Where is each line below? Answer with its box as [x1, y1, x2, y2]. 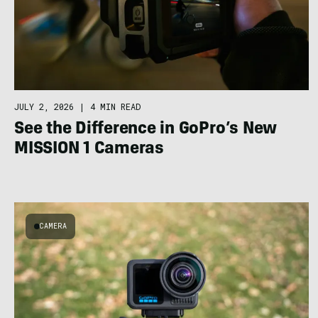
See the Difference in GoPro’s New [14, 121, 278, 138]
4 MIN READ [90, 100, 141, 112]
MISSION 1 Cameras [14, 141, 164, 158]
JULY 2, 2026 [14, 100, 74, 112]
